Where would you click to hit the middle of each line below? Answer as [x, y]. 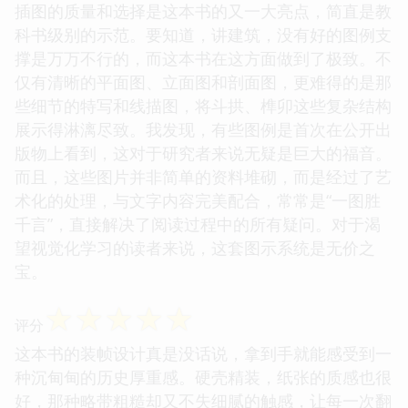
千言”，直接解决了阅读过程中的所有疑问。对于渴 [198, 224]
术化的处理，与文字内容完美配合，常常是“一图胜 [198, 200]
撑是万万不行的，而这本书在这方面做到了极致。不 [203, 58]
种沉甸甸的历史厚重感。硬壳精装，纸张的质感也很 [203, 377]
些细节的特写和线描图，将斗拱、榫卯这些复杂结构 [203, 105]
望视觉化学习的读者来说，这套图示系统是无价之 [195, 247]
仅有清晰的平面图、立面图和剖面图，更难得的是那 [203, 82]
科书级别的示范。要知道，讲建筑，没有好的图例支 [203, 34]
